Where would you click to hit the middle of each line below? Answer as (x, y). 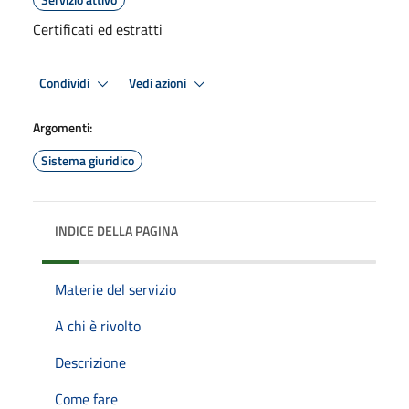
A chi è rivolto (98, 326)
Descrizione (90, 362)
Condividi (66, 83)
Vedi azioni (159, 83)
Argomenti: (63, 127)
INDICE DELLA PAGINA (116, 231)
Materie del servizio (115, 289)
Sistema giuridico (88, 160)
